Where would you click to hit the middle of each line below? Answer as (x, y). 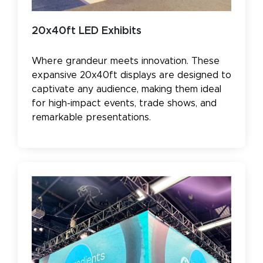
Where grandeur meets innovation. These (126, 61)
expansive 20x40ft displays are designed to (131, 75)
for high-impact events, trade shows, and (124, 103)
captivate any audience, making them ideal (127, 89)
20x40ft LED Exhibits (87, 31)
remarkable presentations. (91, 117)
